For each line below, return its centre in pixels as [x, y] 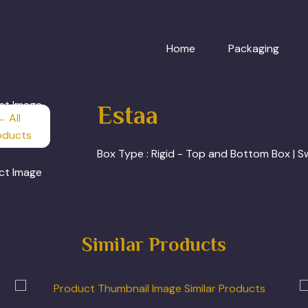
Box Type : [124, 154]
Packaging [254, 48]
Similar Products [154, 245]
